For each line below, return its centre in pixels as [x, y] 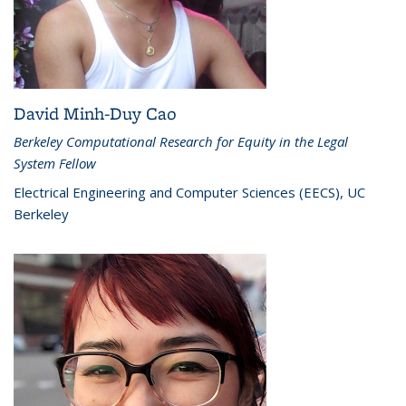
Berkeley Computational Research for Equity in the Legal [181, 141]
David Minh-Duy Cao [95, 113]
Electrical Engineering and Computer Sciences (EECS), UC [189, 192]
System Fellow [55, 163]
